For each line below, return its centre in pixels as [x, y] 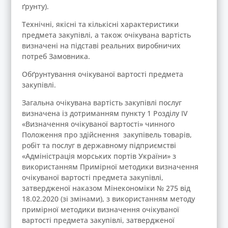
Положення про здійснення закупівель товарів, [107, 135]
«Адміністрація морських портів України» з [99, 156]
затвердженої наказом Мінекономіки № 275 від [106, 188]
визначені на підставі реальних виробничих [101, 46]
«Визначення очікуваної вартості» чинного [98, 124]
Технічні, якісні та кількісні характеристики [100, 24]
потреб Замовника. [56, 56]
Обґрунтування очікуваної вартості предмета [102, 74]
